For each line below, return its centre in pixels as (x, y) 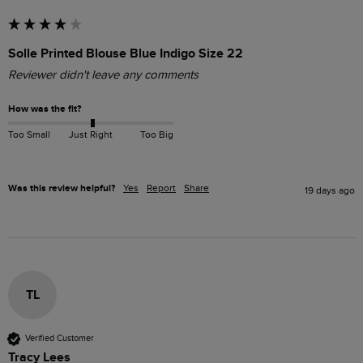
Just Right (90, 134)
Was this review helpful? (62, 188)
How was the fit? (45, 109)
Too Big (156, 134)
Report (161, 188)
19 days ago (330, 190)
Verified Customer (60, 339)
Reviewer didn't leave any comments (103, 75)
